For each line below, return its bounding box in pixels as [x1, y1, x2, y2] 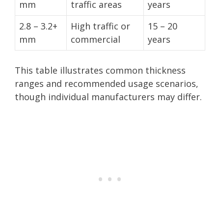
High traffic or [71, 20, 130, 32]
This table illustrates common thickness [15, 64, 186, 76]
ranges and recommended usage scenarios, [15, 77, 198, 89]
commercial [71, 33, 120, 45]
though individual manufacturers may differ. [15, 90, 202, 103]
